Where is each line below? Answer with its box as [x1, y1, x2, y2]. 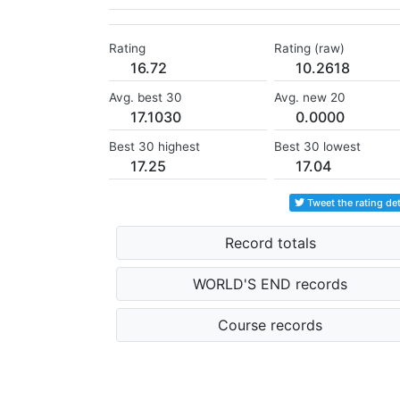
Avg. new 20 [273, 90, 346, 105]
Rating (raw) [273, 41, 345, 56]
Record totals [224, 234, 316, 253]
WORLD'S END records [193, 275, 348, 294]
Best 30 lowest [273, 139, 361, 154]
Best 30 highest [109, 139, 200, 154]
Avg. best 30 [109, 90, 182, 105]
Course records [218, 316, 323, 335]
